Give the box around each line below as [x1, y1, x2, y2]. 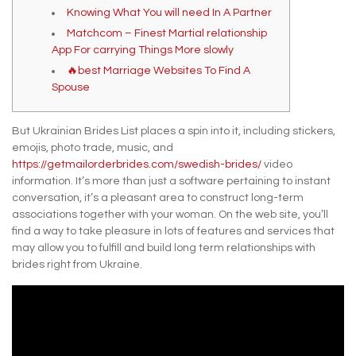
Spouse [52, 82, 90, 93]
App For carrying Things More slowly [52, 44, 234, 56]
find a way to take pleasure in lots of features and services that [12, 226, 335, 237]
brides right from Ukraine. [12, 259, 142, 270]
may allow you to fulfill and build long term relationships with [12, 242, 315, 253]
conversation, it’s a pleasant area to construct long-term [12, 192, 304, 203]
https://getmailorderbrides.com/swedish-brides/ [12, 159, 261, 170]
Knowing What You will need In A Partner [67, 7, 272, 18]
